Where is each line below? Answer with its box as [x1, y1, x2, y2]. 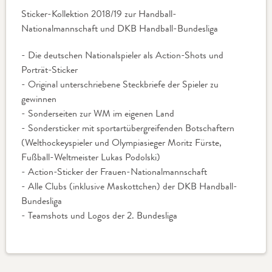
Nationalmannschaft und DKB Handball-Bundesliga [21, 21, 218, 35]
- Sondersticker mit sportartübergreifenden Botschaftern [21, 121, 234, 135]
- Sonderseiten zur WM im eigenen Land [21, 106, 174, 120]
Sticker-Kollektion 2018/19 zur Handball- [21, 7, 177, 21]
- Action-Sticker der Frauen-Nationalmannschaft [21, 165, 207, 178]
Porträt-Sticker [21, 63, 78, 76]
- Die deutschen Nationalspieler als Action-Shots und [21, 48, 223, 62]
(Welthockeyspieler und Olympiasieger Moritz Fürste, [21, 135, 222, 149]
